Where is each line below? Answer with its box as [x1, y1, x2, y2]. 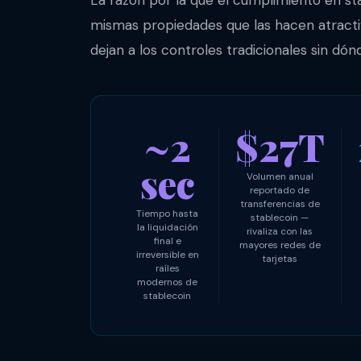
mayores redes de [239, 239, 321, 252]
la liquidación [136, 221, 198, 234]
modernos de [137, 276, 198, 289]
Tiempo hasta [136, 207, 199, 221]
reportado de [250, 184, 309, 197]
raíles [155, 262, 180, 276]
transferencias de [239, 197, 320, 211]
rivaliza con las [247, 225, 313, 239]
